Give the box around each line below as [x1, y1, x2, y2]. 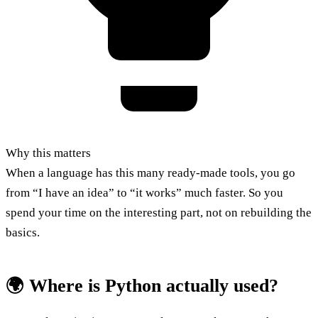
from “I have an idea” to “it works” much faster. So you [6, 186, 283, 200]
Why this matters [6, 146, 91, 160]
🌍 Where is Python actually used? [6, 275, 278, 297]
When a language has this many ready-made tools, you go [6, 166, 295, 180]
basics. [6, 226, 40, 240]
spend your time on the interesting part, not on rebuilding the [6, 206, 312, 220]
